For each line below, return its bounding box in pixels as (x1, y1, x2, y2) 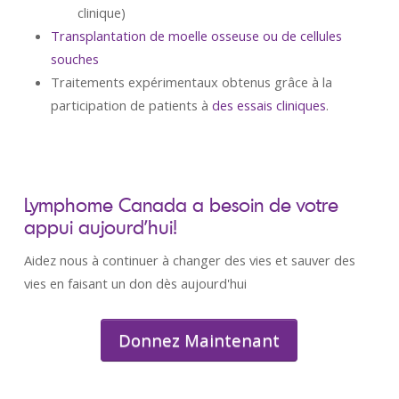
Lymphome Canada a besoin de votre (23, 192, 338, 216)
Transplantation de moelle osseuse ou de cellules (50, 27, 342, 45)
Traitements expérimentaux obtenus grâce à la (50, 73, 332, 91)
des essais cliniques (211, 96, 326, 114)
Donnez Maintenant (118, 329, 281, 351)
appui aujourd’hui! (23, 215, 177, 239)
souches (50, 50, 99, 68)
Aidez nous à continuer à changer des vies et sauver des (23, 251, 355, 269)
